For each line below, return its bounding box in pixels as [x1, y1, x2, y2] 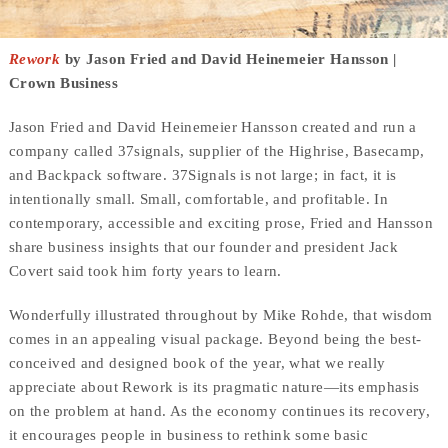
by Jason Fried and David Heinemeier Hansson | [60, 50, 397, 67]
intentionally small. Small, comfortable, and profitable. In [8, 190, 389, 207]
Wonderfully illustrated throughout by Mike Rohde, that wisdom [8, 306, 433, 323]
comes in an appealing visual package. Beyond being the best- [8, 330, 422, 347]
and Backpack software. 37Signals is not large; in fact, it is [8, 166, 397, 183]
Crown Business [8, 74, 119, 91]
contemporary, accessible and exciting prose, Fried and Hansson [8, 214, 434, 231]
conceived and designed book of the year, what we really [8, 354, 386, 371]
